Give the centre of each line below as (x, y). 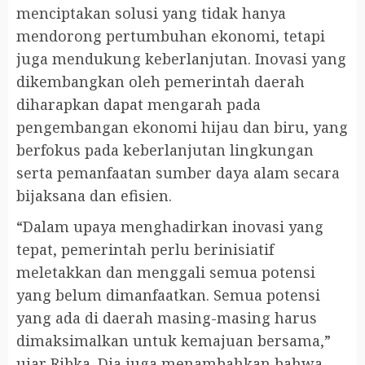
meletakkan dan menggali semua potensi (166, 273)
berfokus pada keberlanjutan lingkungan (165, 150)
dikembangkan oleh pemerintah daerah (161, 82)
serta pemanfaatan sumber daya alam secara (178, 173)
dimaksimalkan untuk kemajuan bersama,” (174, 341)
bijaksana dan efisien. (94, 196)
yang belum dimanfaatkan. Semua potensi (168, 295)
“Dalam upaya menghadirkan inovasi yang (170, 227)
